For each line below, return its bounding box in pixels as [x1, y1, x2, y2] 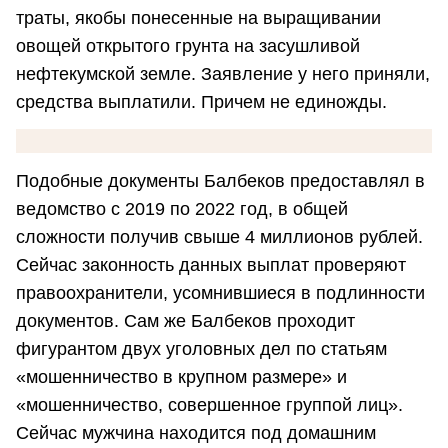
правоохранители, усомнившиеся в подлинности [16, 282, 425, 303]
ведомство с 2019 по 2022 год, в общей [16, 198, 348, 219]
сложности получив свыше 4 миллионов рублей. [16, 226, 423, 247]
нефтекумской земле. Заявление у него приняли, [16, 64, 430, 85]
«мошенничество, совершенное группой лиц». [16, 394, 403, 415]
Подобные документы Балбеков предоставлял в [16, 170, 425, 191]
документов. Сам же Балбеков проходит [16, 310, 355, 331]
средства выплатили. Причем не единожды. [16, 92, 387, 113]
